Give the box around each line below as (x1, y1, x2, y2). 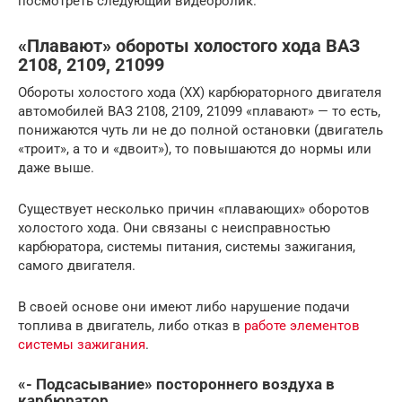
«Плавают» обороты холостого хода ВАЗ (18, 35, 360, 57)
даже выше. (18, 159, 94, 176)
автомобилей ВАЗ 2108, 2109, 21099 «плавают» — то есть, (18, 102, 380, 119)
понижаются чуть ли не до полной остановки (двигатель (18, 121, 383, 138)
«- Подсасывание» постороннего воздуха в (18, 375, 335, 393)
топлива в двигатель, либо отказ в (18, 317, 244, 334)
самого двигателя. (18, 257, 135, 274)
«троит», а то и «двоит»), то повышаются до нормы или (18, 140, 371, 157)
